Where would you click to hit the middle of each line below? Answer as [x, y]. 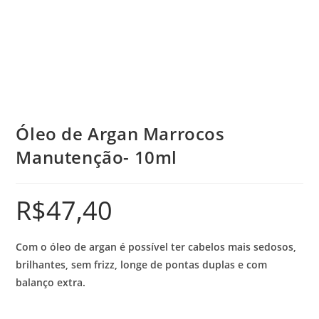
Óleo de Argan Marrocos [120, 134]
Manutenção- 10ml [97, 157]
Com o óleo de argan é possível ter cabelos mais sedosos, [156, 247]
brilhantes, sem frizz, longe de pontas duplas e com [142, 265]
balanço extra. [51, 283]
